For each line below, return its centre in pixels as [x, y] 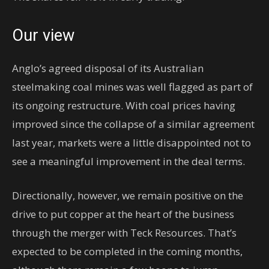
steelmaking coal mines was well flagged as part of [132, 87]
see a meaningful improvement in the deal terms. [128, 161]
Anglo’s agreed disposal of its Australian [108, 68]
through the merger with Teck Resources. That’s [124, 233]
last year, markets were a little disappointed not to [131, 143]
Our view [43, 35]
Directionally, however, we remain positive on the [128, 195]
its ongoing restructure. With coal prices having [124, 105]
